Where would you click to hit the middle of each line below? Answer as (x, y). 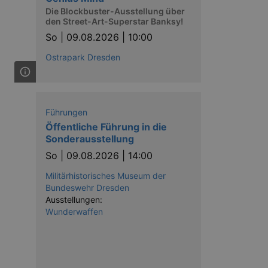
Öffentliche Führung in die (106, 127)
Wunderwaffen (74, 211)
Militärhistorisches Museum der (106, 176)
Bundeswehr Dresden (87, 188)
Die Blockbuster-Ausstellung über (115, 11)
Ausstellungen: (74, 200)
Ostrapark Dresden (83, 57)
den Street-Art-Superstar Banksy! (114, 21)
